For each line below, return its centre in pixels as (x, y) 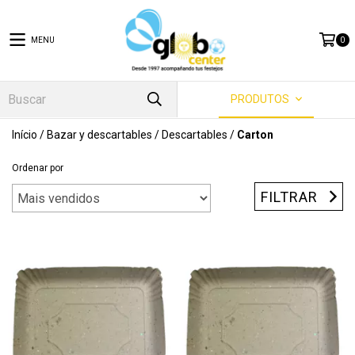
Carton (255, 135)
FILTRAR (290, 197)
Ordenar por (38, 168)
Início (25, 135)
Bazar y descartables (99, 135)
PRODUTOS (261, 99)
